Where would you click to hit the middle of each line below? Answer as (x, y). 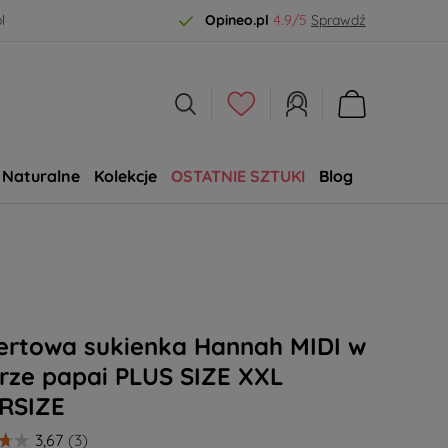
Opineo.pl (237, 20)
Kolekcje (125, 176)
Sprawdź (338, 20)
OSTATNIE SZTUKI (237, 176)
